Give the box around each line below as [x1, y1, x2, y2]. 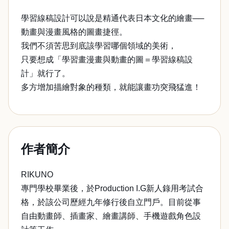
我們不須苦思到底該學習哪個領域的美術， [21, 41, 176, 50]
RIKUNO [21, 170, 53, 179]
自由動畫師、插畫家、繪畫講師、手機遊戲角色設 [21, 212, 201, 220]
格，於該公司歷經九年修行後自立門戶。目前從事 [21, 198, 201, 207]
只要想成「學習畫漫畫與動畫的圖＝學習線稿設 [21, 55, 193, 64]
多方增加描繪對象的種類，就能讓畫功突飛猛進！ [21, 83, 201, 91]
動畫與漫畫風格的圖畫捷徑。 [21, 28, 127, 36]
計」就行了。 [21, 69, 70, 78]
